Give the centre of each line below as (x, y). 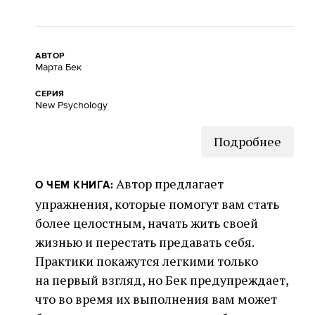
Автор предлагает (168, 184)
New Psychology (71, 106)
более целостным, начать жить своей (147, 223)
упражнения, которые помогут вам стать (157, 204)
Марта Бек (58, 68)
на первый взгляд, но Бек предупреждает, (162, 280)
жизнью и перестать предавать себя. (144, 242)
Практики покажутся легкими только (147, 261)
